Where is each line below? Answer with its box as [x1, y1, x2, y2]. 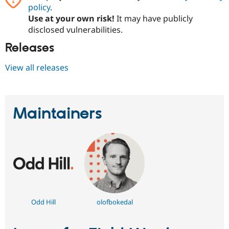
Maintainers [13, 104, 102, 125]
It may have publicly [114, 12, 193, 24]
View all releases [5, 62, 68, 74]
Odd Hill [31, 197, 56, 207]
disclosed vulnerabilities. [28, 24, 123, 35]
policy [28, 1, 50, 13]
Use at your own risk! [28, 12, 114, 24]
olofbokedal [96, 197, 133, 207]
